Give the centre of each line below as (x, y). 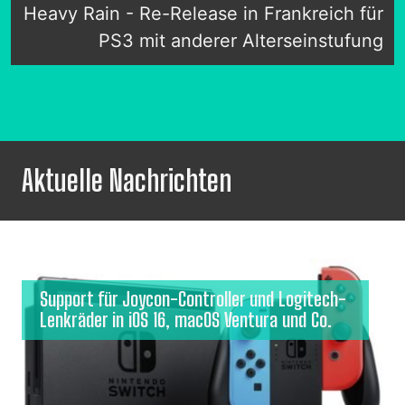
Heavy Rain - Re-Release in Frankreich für (203, 14)
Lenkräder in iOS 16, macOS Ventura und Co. (186, 320)
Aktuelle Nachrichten (127, 181)
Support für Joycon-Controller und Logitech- (193, 300)
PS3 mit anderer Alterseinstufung (241, 41)
